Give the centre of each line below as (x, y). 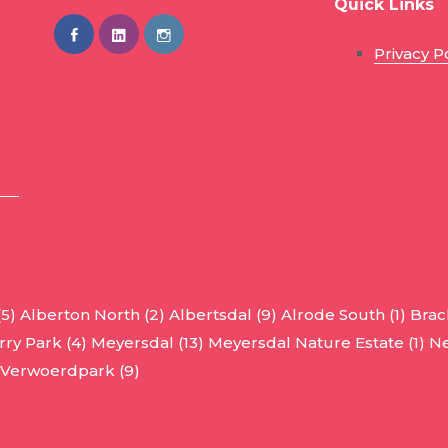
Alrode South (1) (343, 315)
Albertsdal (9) (223, 315)
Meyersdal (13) (147, 343)
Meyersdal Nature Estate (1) (316, 343)
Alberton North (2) (92, 315)
